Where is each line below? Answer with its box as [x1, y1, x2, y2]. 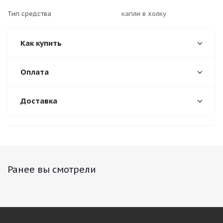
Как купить [20, 38, 62, 48]
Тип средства [7, 9, 51, 18]
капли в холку [121, 9, 166, 18]
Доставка [20, 96, 57, 106]
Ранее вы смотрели [7, 164, 96, 175]
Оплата [20, 67, 49, 77]
